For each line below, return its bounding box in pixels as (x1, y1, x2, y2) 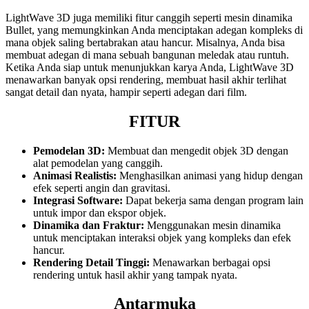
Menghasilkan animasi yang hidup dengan (117, 169, 303, 181)
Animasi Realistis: (33, 169, 117, 181)
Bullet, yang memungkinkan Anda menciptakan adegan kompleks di (6, 23, 303, 36)
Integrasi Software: (33, 194, 123, 206)
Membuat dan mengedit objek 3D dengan (105, 144, 288, 157)
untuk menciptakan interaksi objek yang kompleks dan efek (33, 231, 291, 243)
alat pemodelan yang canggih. (33, 157, 163, 169)
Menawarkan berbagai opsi (150, 256, 270, 268)
